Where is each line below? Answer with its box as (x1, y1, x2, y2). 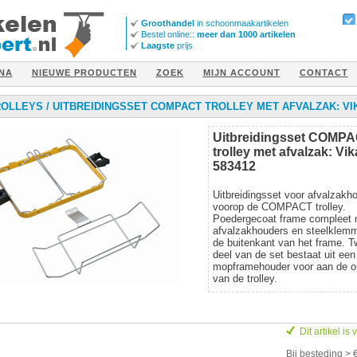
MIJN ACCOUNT (202, 67, 280, 77)
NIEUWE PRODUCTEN (31, 67, 137, 77)
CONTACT (299, 67, 348, 77)
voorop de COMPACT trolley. (212, 200, 346, 213)
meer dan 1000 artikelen (194, 29, 296, 39)
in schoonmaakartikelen (196, 18, 288, 28)
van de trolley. (212, 272, 277, 284)
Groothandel (140, 18, 197, 28)
